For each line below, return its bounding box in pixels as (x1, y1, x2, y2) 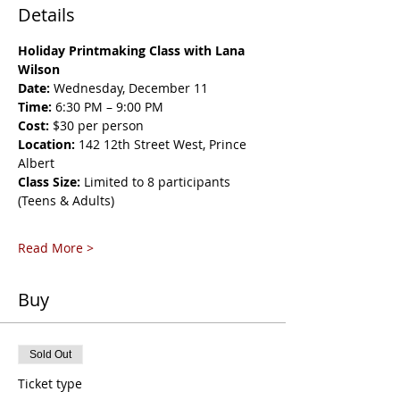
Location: (18, 135, 75, 153)
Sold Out (29, 347, 71, 361)
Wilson (18, 60, 60, 78)
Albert (18, 154, 54, 171)
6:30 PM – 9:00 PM (52, 97, 163, 115)
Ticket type (18, 374, 82, 392)
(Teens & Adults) (18, 191, 114, 209)
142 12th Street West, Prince (75, 135, 250, 153)
